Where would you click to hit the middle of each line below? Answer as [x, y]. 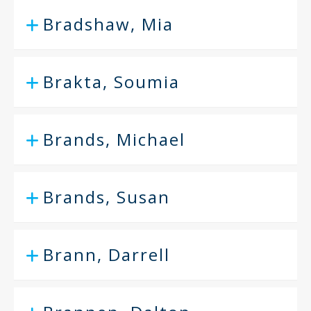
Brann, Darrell [107, 254]
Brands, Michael [114, 139]
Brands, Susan [107, 197]
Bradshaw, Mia [108, 24]
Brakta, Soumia [111, 82]
